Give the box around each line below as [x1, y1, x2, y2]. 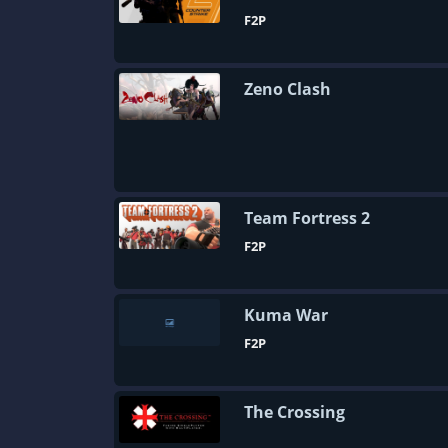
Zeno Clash [244, 78, 331, 100]
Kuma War [244, 304, 328, 326]
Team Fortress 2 [244, 207, 370, 229]
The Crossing [244, 401, 345, 423]
